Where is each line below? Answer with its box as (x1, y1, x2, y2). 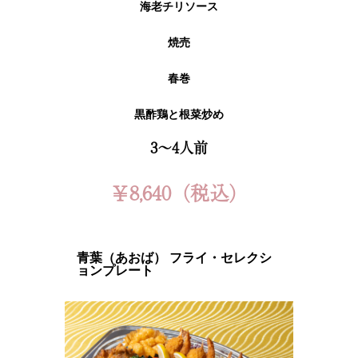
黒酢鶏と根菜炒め (134, 109, 224, 121)
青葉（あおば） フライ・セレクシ (76, 251, 272, 265)
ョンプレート (76, 264, 153, 278)
